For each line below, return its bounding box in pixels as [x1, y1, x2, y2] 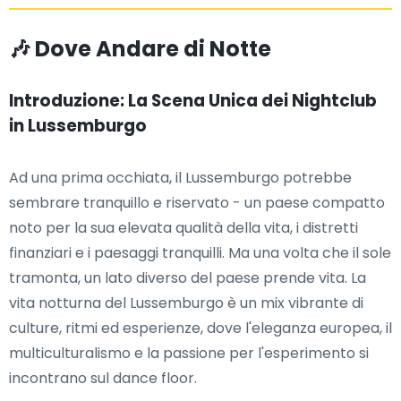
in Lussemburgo [9, 114, 147, 138]
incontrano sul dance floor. [9, 368, 197, 388]
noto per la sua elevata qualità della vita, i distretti [9, 218, 358, 238]
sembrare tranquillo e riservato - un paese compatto [9, 192, 385, 213]
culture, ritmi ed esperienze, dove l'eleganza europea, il [9, 318, 392, 338]
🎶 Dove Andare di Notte [9, 34, 271, 64]
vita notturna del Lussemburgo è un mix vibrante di [9, 293, 363, 313]
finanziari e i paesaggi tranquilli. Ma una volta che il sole [9, 243, 391, 263]
